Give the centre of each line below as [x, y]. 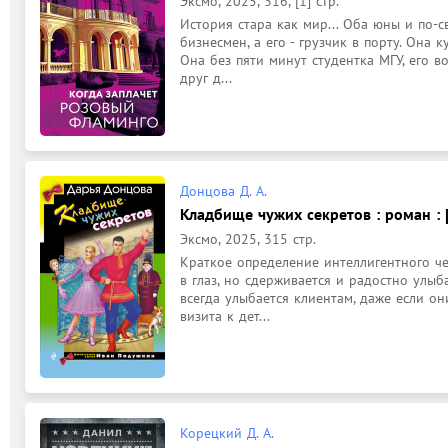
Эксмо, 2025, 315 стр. [248, 239]
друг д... [206, 78]
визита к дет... [225, 316]
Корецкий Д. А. [227, 433]
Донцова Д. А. [223, 191]
